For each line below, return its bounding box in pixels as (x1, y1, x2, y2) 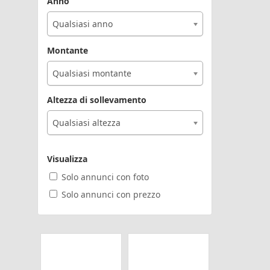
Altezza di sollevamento (46, 94, 146, 105)
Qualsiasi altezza (52, 117, 121, 128)
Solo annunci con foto (61, 171, 149, 183)
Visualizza (46, 153, 87, 165)
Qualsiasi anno (52, 18, 113, 30)
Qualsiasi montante (52, 67, 131, 79)
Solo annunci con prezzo (61, 189, 160, 200)
